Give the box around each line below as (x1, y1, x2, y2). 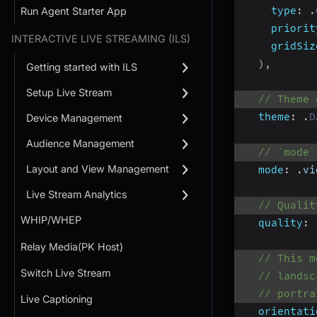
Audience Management (26, 137, 134, 150)
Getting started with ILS (26, 61, 137, 74)
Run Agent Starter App (21, 5, 127, 18)
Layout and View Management (26, 163, 169, 175)
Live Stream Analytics (26, 188, 127, 201)
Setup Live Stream (26, 86, 112, 99)
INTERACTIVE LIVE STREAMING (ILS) (11, 33, 190, 45)
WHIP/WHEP (21, 214, 81, 226)
